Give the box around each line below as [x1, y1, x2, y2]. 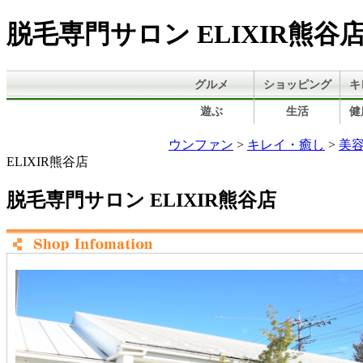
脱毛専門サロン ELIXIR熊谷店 [6, 189, 276, 211]
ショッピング [263, 78, 331, 91]
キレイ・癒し [247, 137, 325, 152]
